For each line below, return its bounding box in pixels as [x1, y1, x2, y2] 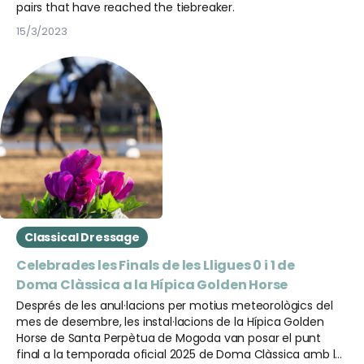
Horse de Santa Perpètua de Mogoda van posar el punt [16, 330, 322, 346]
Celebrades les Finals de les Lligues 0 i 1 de [16, 256, 296, 275]
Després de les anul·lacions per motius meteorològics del [16, 297, 333, 314]
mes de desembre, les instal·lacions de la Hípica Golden [16, 314, 324, 330]
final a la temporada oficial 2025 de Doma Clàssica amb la [16, 346, 343, 362]
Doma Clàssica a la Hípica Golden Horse [16, 275, 288, 294]
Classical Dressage [24, 229, 140, 245]
